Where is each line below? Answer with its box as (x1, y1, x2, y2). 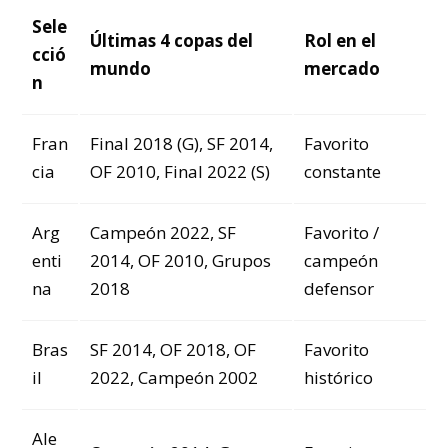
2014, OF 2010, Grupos (90, 248, 271, 272)
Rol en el (304, 28, 376, 52)
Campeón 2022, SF (90, 220, 236, 244)
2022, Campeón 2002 (90, 365, 258, 389)
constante (304, 159, 381, 183)
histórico (304, 365, 373, 389)
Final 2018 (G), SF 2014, (90, 131, 273, 155)
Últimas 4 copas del (90, 28, 253, 52)
